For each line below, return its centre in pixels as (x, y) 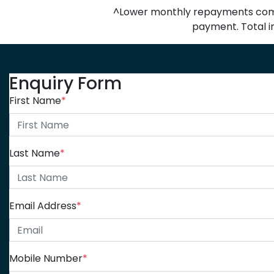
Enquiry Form (65, 84)
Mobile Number (46, 259)
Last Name (35, 154)
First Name (35, 101)
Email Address (43, 206)
